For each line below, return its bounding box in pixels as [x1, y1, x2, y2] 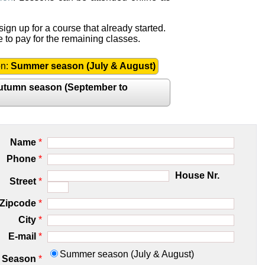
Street [9, 176, 36, 186]
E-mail [8, 231, 36, 241]
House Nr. [174, 170, 219, 180]
